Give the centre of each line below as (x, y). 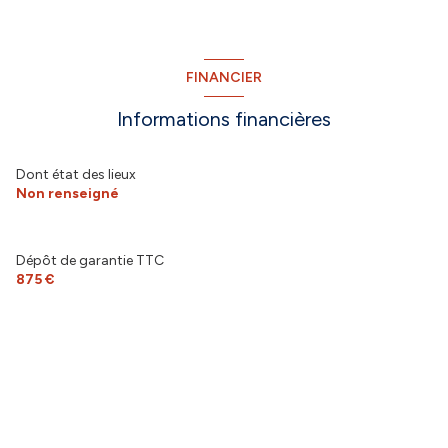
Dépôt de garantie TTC (90, 260)
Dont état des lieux (76, 174)
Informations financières (224, 118)
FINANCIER (224, 78)
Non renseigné (67, 193)
